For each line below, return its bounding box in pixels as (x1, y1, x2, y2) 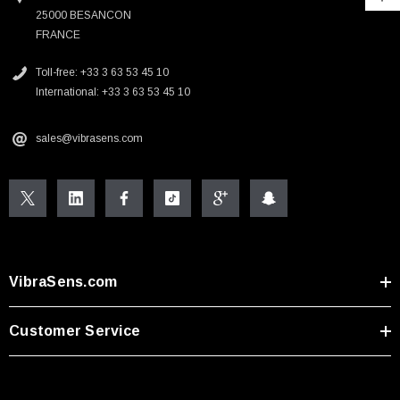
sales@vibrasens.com (36, 132, 143, 145)
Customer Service (9, 323, 140, 338)
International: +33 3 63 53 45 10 (36, 86, 190, 98)
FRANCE (36, 29, 80, 41)
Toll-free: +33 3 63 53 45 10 (36, 66, 169, 79)
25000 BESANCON (36, 9, 131, 21)
